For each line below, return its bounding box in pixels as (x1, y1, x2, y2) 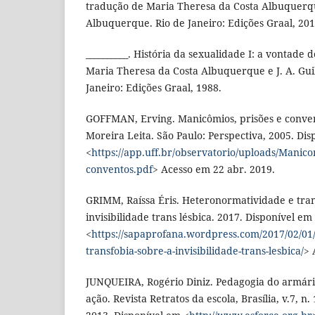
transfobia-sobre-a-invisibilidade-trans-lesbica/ (86, 244, 304, 258)
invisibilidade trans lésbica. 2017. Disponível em (86, 210, 312, 224)
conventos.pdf (86, 162, 153, 176)
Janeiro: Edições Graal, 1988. (86, 81, 221, 95)
